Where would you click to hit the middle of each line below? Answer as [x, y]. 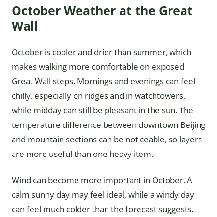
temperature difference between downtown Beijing [108, 125]
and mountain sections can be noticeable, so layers [107, 139]
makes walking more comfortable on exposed [98, 67]
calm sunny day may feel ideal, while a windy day [103, 195]
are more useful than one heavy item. [82, 154]
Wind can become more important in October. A [102, 180]
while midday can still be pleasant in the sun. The [102, 110]
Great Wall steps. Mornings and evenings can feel [103, 81]
